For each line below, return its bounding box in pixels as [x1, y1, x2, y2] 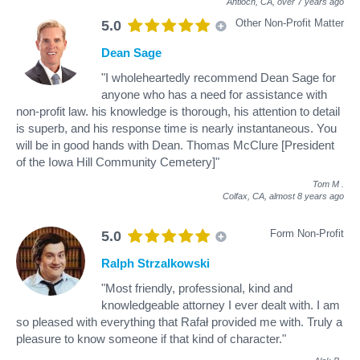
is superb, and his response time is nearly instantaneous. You [16, 121, 337, 135]
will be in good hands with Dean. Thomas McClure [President [16, 137, 334, 152]
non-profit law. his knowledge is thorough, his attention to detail [16, 104, 340, 118]
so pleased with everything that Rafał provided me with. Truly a [16, 314, 342, 329]
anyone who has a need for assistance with [101, 87, 327, 101]
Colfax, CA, [223, 190, 269, 201]
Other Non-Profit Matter [235, 16, 344, 29]
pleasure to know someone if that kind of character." [16, 331, 286, 346]
